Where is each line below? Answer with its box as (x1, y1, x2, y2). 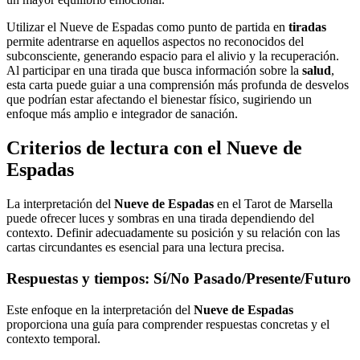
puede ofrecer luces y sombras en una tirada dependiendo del (6, 211, 314, 226)
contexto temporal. (6, 331, 100, 346)
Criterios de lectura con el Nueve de (6, 137, 302, 159)
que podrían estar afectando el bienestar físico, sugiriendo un (6, 92, 312, 107)
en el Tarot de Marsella (214, 197, 333, 211)
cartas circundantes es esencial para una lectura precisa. (6, 240, 284, 255)
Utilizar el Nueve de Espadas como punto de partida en (6, 20, 288, 35)
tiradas (288, 20, 326, 35)
